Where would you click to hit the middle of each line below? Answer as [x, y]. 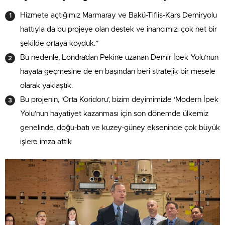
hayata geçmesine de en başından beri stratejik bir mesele [118, 71]
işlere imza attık [46, 142]
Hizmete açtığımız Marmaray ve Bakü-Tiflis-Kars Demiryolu [119, 15]
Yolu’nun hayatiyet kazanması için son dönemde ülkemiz [114, 114]
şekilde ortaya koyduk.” [59, 43]
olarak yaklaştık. [46, 85]
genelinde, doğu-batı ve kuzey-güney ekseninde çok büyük [120, 128]
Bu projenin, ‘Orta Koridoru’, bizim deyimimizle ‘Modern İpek [119, 99]
